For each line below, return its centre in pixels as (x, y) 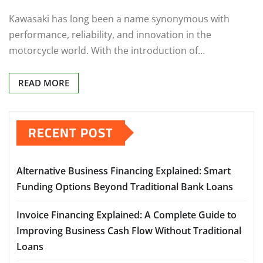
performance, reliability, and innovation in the (110, 34)
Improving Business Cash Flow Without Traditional (129, 230)
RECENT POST (71, 132)
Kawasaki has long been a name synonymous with (119, 18)
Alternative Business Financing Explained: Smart (124, 171)
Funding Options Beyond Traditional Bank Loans (125, 186)
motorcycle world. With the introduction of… (107, 50)
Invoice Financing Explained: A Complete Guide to (127, 215)
